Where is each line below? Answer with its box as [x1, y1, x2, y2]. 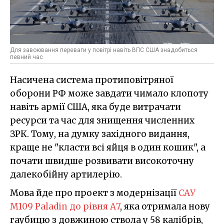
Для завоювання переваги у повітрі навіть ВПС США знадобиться [10, 46, 197, 53]
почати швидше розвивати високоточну [10, 155, 194, 166]
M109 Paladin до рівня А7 [10, 200, 120, 212]
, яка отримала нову [120, 200, 210, 212]
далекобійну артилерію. [10, 168, 122, 180]
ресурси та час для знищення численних [10, 114, 194, 126]
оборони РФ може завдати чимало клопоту [10, 87, 208, 99]
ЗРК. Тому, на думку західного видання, [10, 128, 189, 139]
